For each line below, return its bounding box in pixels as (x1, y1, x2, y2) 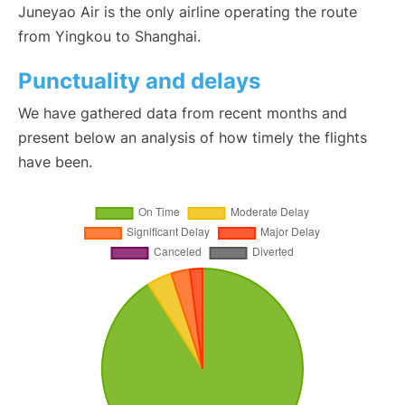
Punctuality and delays (18, 68, 260, 95)
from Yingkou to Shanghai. (18, 27, 201, 46)
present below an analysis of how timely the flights (18, 128, 367, 147)
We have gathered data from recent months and (18, 104, 347, 123)
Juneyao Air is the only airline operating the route (18, 3, 357, 22)
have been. (18, 153, 92, 172)
